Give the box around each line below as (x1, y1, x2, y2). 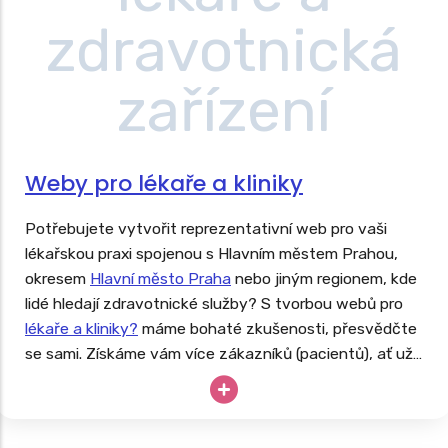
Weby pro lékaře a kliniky (25, 168, 303, 199)
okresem (25, 269, 90, 288)
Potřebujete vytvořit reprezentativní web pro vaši (25, 219, 387, 238)
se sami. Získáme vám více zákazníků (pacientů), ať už (25, 344, 413, 363)
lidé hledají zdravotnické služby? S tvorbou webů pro (25, 294, 403, 313)
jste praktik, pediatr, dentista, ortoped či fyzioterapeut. (25, 369, 423, 388)
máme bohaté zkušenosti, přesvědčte (138, 319, 417, 338)
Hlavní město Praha (90, 269, 231, 288)
